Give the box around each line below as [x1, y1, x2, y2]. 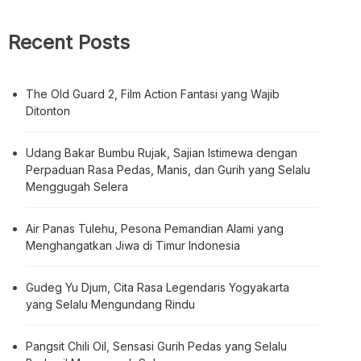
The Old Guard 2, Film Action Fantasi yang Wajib [26, 86, 280, 101]
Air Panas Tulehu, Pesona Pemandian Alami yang [26, 221, 284, 235]
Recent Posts [8, 30, 130, 54]
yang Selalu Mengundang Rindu [26, 297, 195, 311]
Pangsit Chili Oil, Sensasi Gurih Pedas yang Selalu [26, 338, 287, 353]
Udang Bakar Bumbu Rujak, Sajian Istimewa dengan [26, 145, 297, 160]
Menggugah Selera [26, 179, 128, 193]
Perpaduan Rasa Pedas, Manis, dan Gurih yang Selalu [26, 162, 310, 176]
